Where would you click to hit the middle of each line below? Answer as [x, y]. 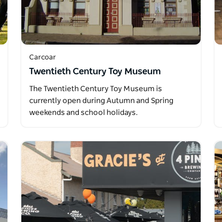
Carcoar [42, 58]
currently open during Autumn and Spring [101, 101]
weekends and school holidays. [83, 113]
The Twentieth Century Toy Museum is [95, 89]
